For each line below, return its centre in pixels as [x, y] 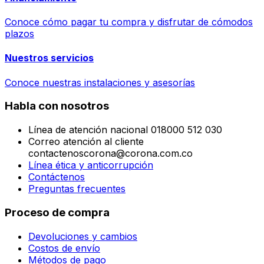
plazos [19, 34]
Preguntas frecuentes [77, 189]
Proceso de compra [57, 212]
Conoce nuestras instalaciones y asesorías [100, 82]
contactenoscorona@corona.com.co [110, 154]
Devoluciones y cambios [83, 236]
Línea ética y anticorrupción [91, 165]
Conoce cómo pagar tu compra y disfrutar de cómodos [129, 22]
